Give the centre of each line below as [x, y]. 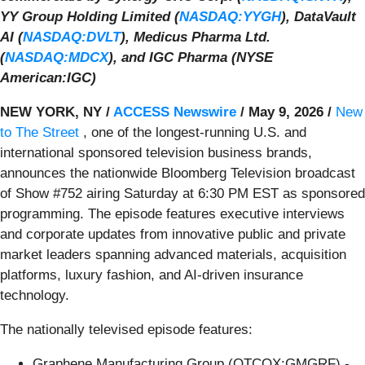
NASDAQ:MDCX [57, 57]
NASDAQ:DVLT [72, 37]
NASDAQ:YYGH [230, 16]
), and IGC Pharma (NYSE [191, 57]
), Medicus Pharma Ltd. [196, 37]
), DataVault [319, 16]
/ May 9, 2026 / [286, 112]
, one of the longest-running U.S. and [193, 132]
